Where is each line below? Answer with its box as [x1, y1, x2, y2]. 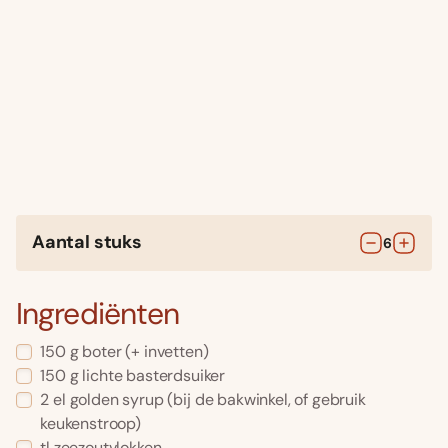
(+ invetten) [121, 341, 209, 363]
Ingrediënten [16, 294, 180, 334]
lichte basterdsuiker [82, 365, 226, 387]
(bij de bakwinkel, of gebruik [163, 389, 366, 411]
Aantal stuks [32, 230, 142, 255]
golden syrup [69, 389, 164, 411]
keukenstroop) [40, 413, 141, 435]
